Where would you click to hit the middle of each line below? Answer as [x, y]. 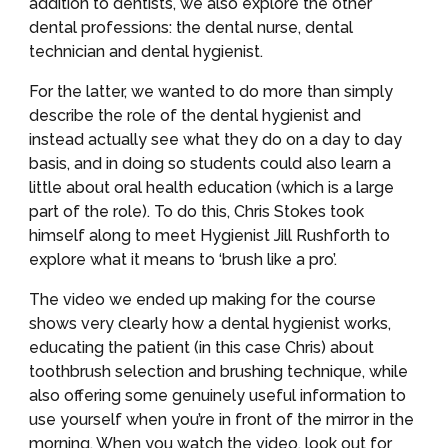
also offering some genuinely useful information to [218, 395]
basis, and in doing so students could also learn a [210, 163]
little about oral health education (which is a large [212, 187]
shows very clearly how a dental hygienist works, [210, 323]
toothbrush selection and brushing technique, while [219, 371]
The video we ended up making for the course [203, 299]
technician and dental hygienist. [146, 51]
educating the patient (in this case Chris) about [202, 347]
